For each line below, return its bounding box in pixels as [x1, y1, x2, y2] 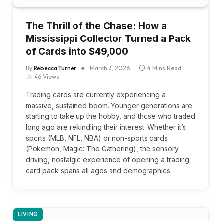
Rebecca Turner [34, 64, 76, 72]
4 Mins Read [147, 64, 181, 72]
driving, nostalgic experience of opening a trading [26, 155, 189, 164]
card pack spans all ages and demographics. [26, 166, 172, 175]
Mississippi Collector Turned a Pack [26, 33, 191, 44]
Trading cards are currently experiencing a [26, 90, 166, 99]
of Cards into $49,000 [26, 45, 128, 57]
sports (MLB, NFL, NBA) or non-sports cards [26, 133, 168, 142]
